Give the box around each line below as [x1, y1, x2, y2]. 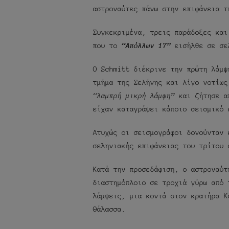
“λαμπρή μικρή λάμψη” [93, 91, 175, 100]
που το [93, 41, 122, 50]
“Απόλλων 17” [122, 41, 171, 50]
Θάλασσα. [93, 204, 126, 213]
